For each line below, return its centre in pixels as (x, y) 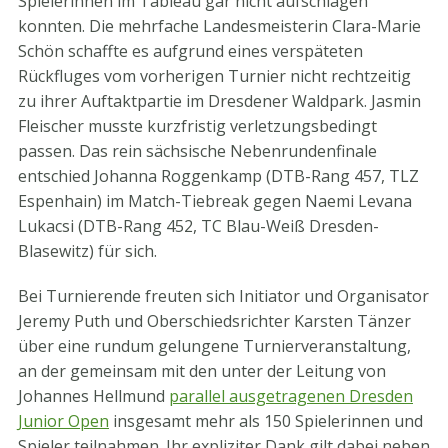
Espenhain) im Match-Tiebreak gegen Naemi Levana (215, 201)
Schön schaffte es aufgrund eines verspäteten (190, 51)
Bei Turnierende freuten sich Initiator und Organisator (223, 296)
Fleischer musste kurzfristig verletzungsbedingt (197, 126)
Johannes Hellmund (93, 396)
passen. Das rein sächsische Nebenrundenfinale (197, 151)
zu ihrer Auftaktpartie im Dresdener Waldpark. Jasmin (219, 101)
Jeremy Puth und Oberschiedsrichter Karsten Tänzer (214, 321)
